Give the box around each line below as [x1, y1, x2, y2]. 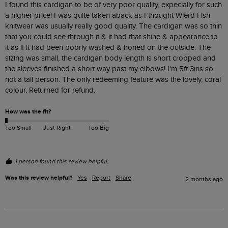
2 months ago [185, 175, 223, 183]
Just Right [43, 124, 71, 131]
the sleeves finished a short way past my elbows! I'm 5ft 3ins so [5, 64, 213, 73]
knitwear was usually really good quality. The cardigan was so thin [5, 21, 222, 31]
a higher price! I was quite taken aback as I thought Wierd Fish [5, 11, 210, 20]
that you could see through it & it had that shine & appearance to [5, 32, 218, 41]
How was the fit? [5, 107, 51, 116]
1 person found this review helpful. [15, 157, 108, 165]
